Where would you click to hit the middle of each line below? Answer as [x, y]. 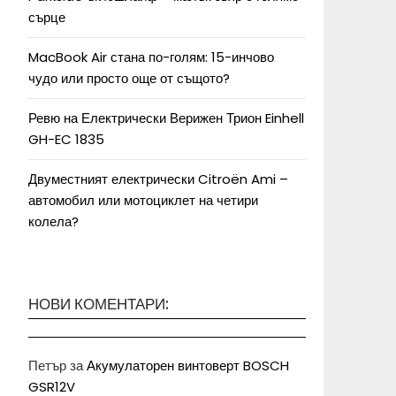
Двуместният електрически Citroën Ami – [158, 179]
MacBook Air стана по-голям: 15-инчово [151, 57]
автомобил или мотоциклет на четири [143, 200]
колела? [53, 221]
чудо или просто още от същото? [129, 78]
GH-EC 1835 [66, 139]
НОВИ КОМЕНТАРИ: [99, 304]
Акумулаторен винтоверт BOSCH [188, 366]
